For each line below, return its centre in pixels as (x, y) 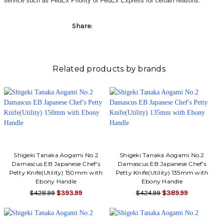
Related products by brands (109, 69)
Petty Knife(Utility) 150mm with (56, 172)
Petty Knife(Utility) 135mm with (162, 172)
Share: (82, 26)
